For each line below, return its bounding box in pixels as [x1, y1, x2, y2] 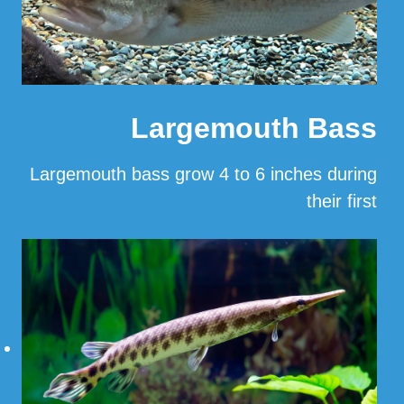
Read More [288, 236, 377, 257]
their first [307, 190, 377, 211]
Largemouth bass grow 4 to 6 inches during [30, 163, 377, 184]
